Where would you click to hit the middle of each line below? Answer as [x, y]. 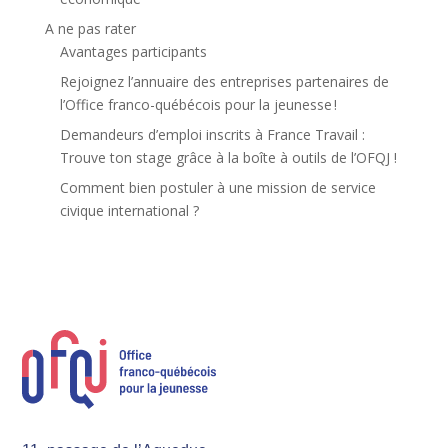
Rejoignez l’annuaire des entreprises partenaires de [224, 81]
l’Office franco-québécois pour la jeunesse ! [198, 104]
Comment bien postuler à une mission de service [217, 187]
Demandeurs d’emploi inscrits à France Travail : [212, 134]
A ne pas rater [90, 28]
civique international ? [129, 210]
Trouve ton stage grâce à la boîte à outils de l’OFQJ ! [228, 157]
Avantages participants [133, 51]
